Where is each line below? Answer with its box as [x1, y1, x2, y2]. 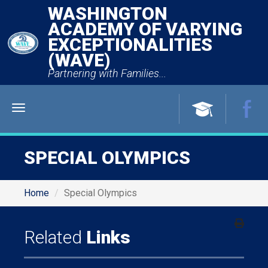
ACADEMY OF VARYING [48, 19, 242, 39]
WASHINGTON [48, 3, 167, 24]
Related [24, 227, 82, 248]
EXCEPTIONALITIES [48, 34, 212, 55]
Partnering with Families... [48, 67, 166, 80]
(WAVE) [48, 50, 110, 71]
